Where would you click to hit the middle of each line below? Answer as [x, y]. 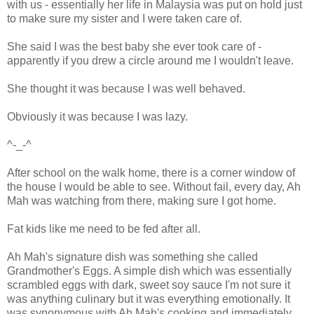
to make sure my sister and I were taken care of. [124, 18]
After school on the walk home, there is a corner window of [151, 172]
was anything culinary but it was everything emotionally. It [149, 299]
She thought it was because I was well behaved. [126, 88]
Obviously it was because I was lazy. [97, 116]
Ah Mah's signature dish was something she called [132, 257]
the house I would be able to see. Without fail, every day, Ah [154, 186]
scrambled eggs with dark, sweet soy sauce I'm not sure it [149, 285]
